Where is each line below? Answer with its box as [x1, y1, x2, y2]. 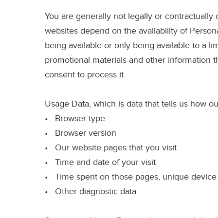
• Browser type [45, 113, 105, 124]
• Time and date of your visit [45, 157, 156, 168]
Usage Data [45, 99, 89, 109]
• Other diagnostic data [45, 186, 136, 197]
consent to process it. [45, 70, 126, 80]
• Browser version [45, 128, 116, 139]
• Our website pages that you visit [45, 143, 177, 153]
